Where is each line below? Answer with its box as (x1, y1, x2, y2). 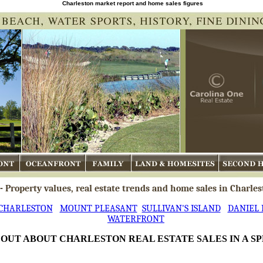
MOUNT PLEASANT (59, 203, 137, 214)
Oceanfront (20, 171, 63, 183)
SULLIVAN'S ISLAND (141, 203, 221, 214)
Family (86, 171, 112, 183)
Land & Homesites (131, 171, 201, 183)
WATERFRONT (107, 213, 164, 224)
